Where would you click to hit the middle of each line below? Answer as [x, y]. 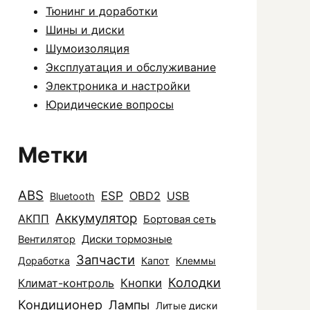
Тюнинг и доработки [102, 11]
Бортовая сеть [180, 219]
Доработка [44, 261]
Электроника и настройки [118, 86]
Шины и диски [85, 30]
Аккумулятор [96, 218]
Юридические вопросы [110, 104]
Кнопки [141, 283]
